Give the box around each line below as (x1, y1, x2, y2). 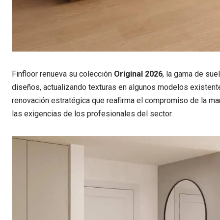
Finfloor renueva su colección (12, 69, 114, 79)
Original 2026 (114, 69, 163, 79)
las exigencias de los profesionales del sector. (12, 109, 173, 119)
